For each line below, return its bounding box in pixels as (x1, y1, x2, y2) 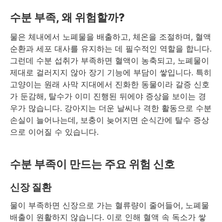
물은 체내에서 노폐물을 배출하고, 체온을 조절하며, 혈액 (10, 32, 211, 42)
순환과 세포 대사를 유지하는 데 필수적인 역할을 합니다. (10, 44, 212, 54)
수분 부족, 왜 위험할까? (10, 11, 125, 24)
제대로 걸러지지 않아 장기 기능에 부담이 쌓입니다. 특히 (10, 67, 212, 78)
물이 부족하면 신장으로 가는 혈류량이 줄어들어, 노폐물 (10, 200, 209, 211)
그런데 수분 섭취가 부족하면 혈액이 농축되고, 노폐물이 (10, 55, 209, 66)
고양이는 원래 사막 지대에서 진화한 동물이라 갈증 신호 (10, 79, 210, 90)
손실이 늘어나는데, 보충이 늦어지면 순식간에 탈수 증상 (10, 115, 209, 125)
